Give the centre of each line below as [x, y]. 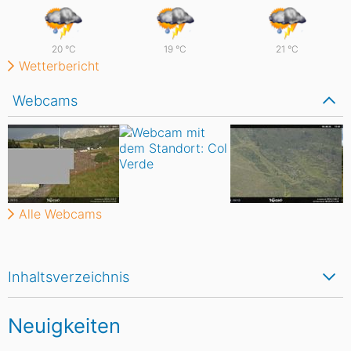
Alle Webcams [60, 214]
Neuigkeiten [64, 326]
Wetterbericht [59, 66]
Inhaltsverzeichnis [69, 277]
